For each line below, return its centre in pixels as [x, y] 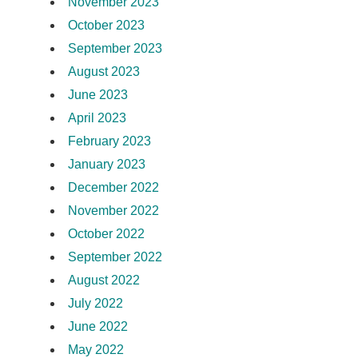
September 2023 [115, 48]
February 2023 [109, 141]
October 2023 [106, 25]
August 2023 [103, 71]
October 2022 [106, 233]
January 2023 [106, 164]
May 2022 [95, 349]
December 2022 [113, 187]
